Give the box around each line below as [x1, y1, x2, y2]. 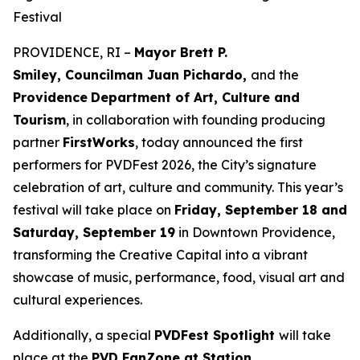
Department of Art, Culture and [91, 89, 300, 105]
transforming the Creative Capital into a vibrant [13, 247, 308, 263]
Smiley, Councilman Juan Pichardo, [13, 67, 251, 83]
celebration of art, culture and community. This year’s [13, 179, 343, 195]
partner [13, 134, 63, 150]
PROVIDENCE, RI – [13, 44, 134, 60]
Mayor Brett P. [134, 44, 227, 60]
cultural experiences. [13, 292, 142, 308]
